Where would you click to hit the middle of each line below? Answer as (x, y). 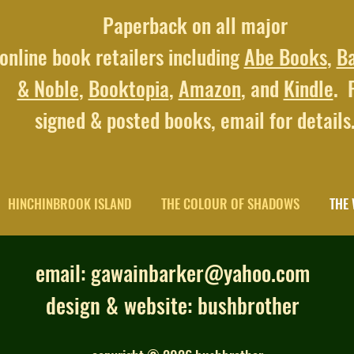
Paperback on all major (195, 25)
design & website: (121, 305)
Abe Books (285, 56)
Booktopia (128, 88)
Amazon (209, 88)
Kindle (308, 88)
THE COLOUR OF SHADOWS (230, 203)
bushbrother (248, 305)
